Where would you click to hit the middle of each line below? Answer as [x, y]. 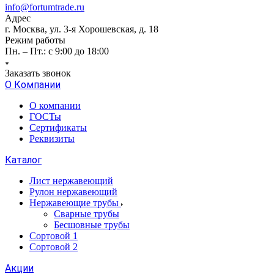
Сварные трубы [87, 214]
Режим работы [35, 40]
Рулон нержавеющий [73, 192]
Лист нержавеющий [71, 181]
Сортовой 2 [54, 247]
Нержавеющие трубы [75, 203]
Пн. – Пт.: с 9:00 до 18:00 [57, 51]
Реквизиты [52, 139]
